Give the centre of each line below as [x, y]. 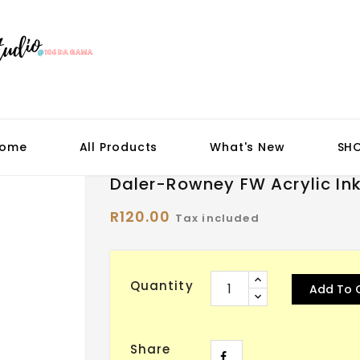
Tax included [217, 218]
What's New [247, 147]
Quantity [162, 286]
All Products [119, 147]
